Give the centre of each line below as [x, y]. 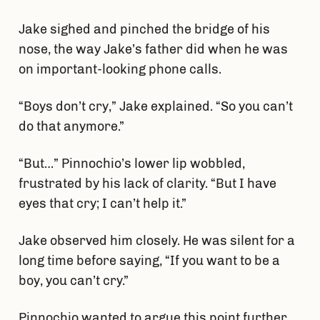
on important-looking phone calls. [121, 70]
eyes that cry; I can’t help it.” [104, 204]
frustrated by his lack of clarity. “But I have [147, 184]
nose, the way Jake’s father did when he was [153, 50]
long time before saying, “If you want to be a [149, 261]
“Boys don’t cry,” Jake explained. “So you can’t [155, 107]
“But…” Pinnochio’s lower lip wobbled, [131, 164]
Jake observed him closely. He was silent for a [156, 241]
